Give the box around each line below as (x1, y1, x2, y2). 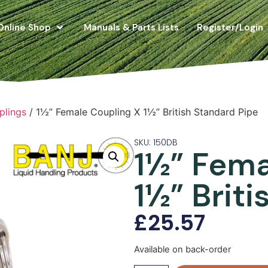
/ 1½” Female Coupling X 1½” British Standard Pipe (26, 106, 258, 118)
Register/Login (196, 21, 263, 33)
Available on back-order (134, 244, 231, 255)
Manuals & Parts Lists (83, 21, 179, 33)
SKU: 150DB (134, 136, 178, 148)
